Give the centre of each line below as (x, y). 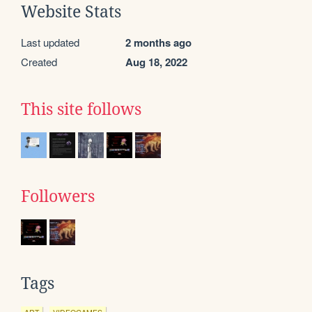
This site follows (81, 109)
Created (39, 61)
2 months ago (158, 42)
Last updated (50, 42)
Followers (58, 196)
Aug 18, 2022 (156, 62)
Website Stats (71, 11)
